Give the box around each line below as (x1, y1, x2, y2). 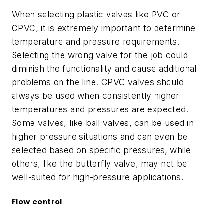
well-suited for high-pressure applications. (12, 172, 184, 183)
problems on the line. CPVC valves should (12, 77, 184, 88)
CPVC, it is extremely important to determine (12, 23, 196, 33)
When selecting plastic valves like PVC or (12, 9, 181, 20)
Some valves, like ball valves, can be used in (12, 118, 194, 128)
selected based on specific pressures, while (12, 145, 191, 155)
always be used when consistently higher (12, 91, 180, 101)
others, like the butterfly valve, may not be (12, 158, 187, 169)
